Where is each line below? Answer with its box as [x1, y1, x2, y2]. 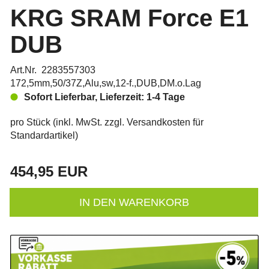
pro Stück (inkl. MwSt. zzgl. [10, 117, 127, 127]
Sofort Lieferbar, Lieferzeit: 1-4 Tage [24, 92, 185, 102]
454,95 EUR [10, 163, 88, 180]
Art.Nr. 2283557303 [10, 65, 95, 75]
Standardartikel [10, 130, 75, 141]
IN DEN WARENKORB [79, 196, 189, 208]
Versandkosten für [127, 117, 204, 127]
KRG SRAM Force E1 [10, 5, 249, 31]
